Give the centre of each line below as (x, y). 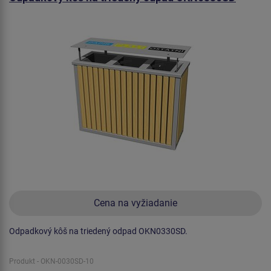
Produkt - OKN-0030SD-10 (51, 261)
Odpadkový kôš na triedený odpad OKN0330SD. (98, 231)
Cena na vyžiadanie (135, 203)
